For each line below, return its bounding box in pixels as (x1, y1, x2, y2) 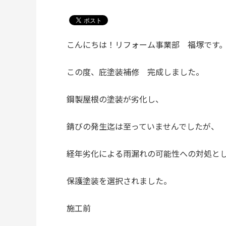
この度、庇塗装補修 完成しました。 (67, 67, 204, 77)
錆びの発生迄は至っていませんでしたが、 (67, 122, 219, 131)
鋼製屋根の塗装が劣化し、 (67, 94, 163, 104)
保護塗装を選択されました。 (67, 176, 172, 186)
